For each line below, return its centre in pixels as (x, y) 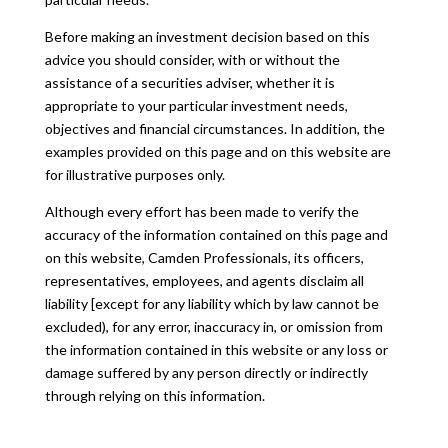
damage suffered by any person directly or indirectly (206, 372)
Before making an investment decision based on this (207, 36)
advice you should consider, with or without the (192, 59)
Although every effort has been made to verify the (201, 211)
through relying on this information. (154, 395)
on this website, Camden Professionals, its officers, (204, 257)
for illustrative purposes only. (134, 174)
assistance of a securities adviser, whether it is (189, 82)
